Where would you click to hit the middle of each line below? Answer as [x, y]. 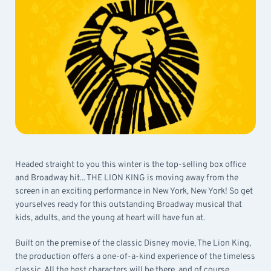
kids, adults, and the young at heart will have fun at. [110, 218]
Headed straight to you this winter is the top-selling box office [131, 165]
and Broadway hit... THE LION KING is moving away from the [127, 178]
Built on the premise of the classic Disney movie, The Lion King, [133, 243]
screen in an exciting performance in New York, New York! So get [134, 191]
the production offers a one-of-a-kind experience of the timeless [135, 256]
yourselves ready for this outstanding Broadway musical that [129, 204]
